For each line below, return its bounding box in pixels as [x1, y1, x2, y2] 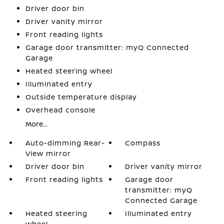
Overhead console [25, 105, 95, 114]
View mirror [25, 148, 71, 158]
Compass [125, 138, 161, 147]
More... [25, 119, 47, 128]
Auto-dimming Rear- [25, 138, 105, 147]
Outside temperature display [25, 92, 137, 101]
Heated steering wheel [25, 66, 112, 75]
